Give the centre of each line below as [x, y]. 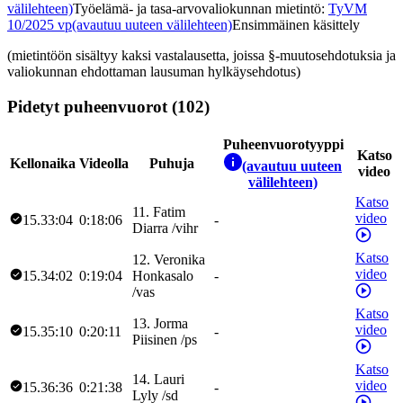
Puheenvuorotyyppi [283, 144]
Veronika [179, 259]
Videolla [104, 163]
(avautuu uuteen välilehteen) [152, 25]
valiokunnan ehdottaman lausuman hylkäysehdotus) [154, 72]
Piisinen [155, 339]
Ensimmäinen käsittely [296, 25]
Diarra [150, 228]
